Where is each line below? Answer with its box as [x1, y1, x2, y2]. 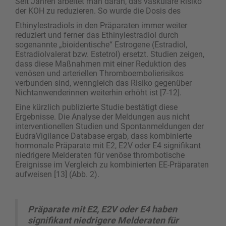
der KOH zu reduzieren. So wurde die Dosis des [15, 6, 181, 16]
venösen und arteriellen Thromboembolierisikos [15, 68, 184, 78]
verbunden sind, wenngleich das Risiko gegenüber [15, 78, 192, 88]
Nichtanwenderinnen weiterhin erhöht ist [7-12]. [15, 87, 182, 97]
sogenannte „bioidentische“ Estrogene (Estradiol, [15, 39, 187, 49]
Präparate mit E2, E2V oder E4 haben [28, 203, 177, 214]
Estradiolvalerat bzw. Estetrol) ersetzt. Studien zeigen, [15, 49, 204, 59]
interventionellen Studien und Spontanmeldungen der [15, 121, 204, 131]
